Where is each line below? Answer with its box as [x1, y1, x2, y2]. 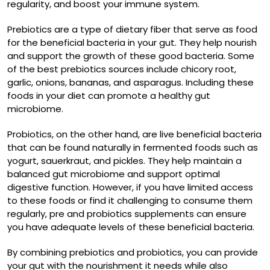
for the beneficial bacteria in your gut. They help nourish [7, 36, 257, 49]
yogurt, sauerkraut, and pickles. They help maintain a [7, 154, 242, 168]
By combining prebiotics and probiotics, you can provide [7, 246, 258, 259]
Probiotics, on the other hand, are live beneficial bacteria [7, 128, 262, 141]
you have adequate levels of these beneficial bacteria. [7, 221, 254, 234]
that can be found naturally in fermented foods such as [7, 141, 258, 154]
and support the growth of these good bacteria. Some [7, 49, 254, 63]
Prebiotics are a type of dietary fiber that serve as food [7, 23, 257, 36]
